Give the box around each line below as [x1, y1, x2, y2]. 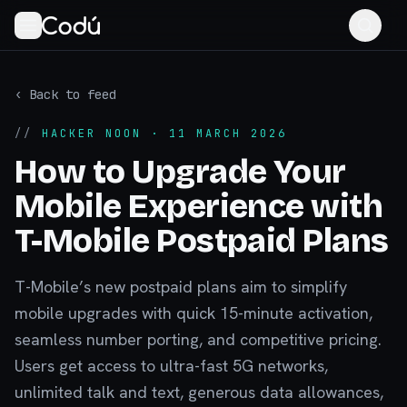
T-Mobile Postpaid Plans [15, 222, 389, 261]
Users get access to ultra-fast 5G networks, [15, 355, 328, 376]
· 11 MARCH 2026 [142, 126, 287, 141]
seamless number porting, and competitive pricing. [15, 329, 382, 350]
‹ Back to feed [15, 86, 116, 103]
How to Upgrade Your [15, 153, 346, 192]
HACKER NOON [42, 126, 142, 141]
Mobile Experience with [15, 187, 383, 226]
